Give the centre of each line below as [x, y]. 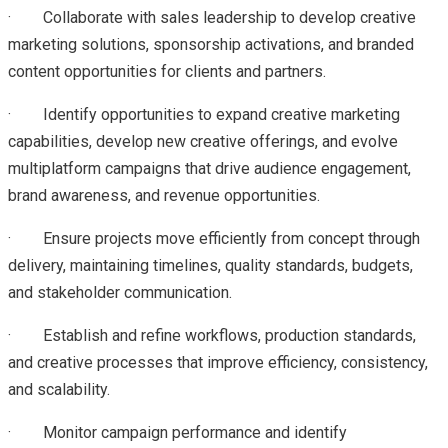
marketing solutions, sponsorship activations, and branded [211, 44]
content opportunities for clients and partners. [167, 71]
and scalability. [59, 389]
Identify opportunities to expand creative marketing [221, 114]
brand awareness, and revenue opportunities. [164, 195]
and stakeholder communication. [120, 292]
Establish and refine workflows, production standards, [229, 335]
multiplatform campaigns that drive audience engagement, [209, 168]
